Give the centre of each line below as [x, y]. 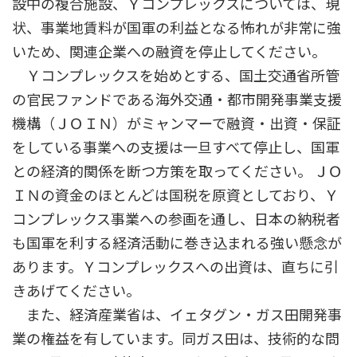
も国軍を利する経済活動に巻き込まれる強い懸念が [177, 243]
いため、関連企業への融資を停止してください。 [169, 52]
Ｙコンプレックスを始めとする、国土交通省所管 [176, 76]
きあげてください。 [76, 291]
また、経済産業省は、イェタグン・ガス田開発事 [177, 315]
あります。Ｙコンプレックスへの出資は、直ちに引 [175, 267]
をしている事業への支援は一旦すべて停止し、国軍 [176, 148]
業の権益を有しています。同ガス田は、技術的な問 [176, 339]
